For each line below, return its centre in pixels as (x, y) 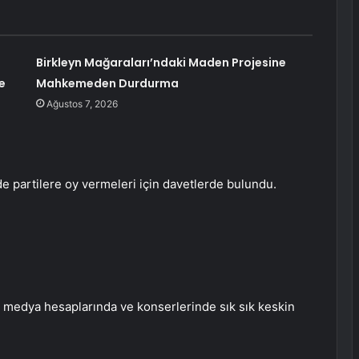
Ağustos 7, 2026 (82, 104)
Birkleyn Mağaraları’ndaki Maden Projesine (161, 63)
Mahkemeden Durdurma (107, 84)
